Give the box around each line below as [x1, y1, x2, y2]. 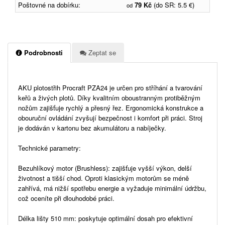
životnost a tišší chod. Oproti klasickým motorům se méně [18, 173, 189, 183]
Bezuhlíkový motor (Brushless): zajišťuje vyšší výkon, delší [18, 163, 192, 173]
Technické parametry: [18, 143, 81, 153]
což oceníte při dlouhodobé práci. [18, 193, 115, 203]
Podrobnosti [22, 47, 63, 57]
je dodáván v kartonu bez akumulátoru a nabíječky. [18, 123, 166, 133]
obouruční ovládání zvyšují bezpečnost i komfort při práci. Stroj [18, 113, 202, 123]
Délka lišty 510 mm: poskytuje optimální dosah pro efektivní [18, 213, 193, 223]
